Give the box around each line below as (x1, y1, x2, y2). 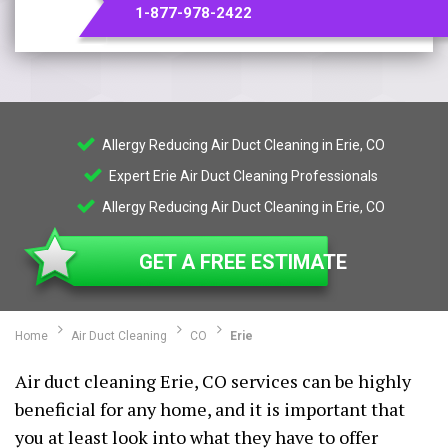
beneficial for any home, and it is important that (15, 397, 405, 421)
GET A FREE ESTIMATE (139, 250, 347, 274)
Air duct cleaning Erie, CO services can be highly (15, 369, 411, 393)
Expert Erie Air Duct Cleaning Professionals (105, 168, 378, 184)
